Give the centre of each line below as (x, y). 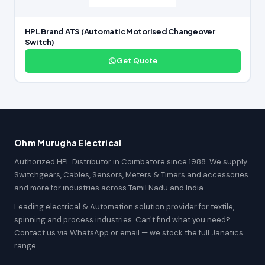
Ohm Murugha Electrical (68, 143)
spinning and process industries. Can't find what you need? (122, 220)
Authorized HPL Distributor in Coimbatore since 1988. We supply (131, 162)
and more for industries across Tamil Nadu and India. (110, 188)
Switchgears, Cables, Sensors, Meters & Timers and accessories (131, 175)
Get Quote (137, 60)
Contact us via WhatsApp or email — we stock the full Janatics (129, 233)
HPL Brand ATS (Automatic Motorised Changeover (120, 31)
